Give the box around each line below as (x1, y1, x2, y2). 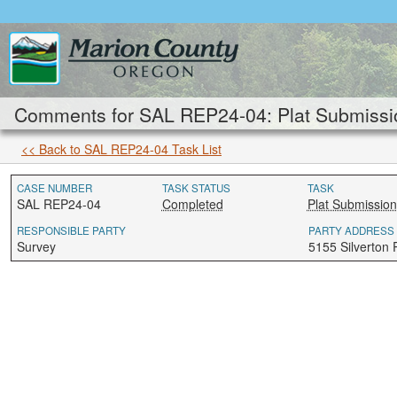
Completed (161, 195, 223, 213)
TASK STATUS (161, 181, 230, 195)
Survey (17, 237, 56, 255)
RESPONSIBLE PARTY (17, 223, 126, 237)
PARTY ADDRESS (307, 223, 394, 237)
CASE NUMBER (17, 181, 92, 195)
